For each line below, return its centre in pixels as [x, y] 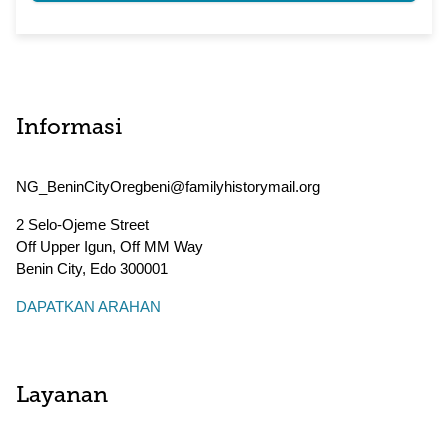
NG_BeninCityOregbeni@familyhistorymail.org [168, 186]
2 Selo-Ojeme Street [82, 224]
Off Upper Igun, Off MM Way [109, 246]
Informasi [69, 128]
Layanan [62, 396]
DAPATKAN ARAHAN [88, 306]
